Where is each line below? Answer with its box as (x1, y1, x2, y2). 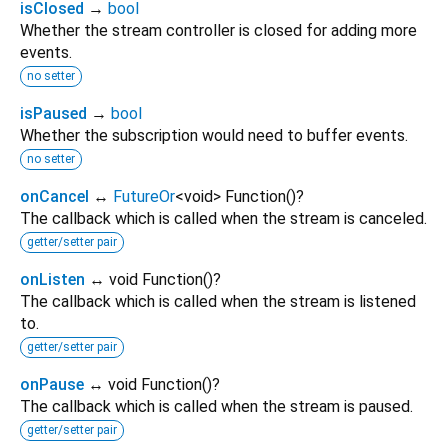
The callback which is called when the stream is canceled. (20, 208, 427, 228)
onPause (20, 374, 84, 394)
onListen (20, 269, 85, 289)
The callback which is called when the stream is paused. (20, 396, 413, 416)
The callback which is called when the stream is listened (20, 291, 416, 311)
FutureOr (113, 186, 175, 206)
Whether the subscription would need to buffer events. (20, 125, 408, 145)
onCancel (20, 186, 89, 206)
